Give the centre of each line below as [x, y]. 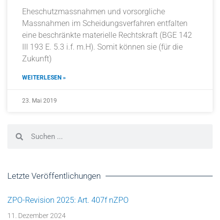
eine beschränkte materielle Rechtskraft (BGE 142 [107, 35]
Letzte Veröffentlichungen [54, 176]
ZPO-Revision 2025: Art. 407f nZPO [68, 200]
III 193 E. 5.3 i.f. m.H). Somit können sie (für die [102, 47]
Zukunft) [37, 59]
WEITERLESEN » [44, 78]
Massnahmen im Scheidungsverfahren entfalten [105, 23]
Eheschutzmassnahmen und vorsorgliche [94, 12]
